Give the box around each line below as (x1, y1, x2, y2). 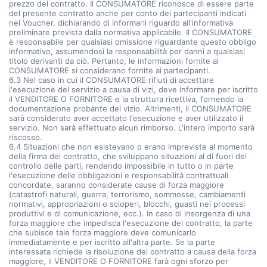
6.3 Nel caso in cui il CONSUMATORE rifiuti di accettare (9, 75, 214, 85)
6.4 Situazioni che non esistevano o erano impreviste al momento (9, 142, 253, 151)
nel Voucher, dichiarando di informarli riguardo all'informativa (9, 18, 233, 27)
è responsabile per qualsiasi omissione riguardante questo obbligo (9, 37, 256, 46)
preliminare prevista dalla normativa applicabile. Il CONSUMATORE (9, 27, 252, 37)
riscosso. (9, 132, 42, 142)
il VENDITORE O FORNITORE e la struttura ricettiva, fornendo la (9, 94, 243, 104)
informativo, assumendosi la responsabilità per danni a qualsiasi (9, 46, 245, 56)
